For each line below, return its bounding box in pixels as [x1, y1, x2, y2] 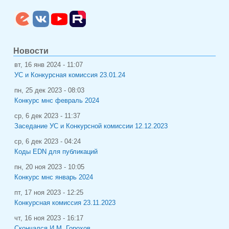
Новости [13, 46, 49, 55]
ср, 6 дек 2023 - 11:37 [14, 112, 80, 120]
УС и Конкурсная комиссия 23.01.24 [14, 71, 125, 79]
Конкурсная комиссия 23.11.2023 [14, 199, 116, 207]
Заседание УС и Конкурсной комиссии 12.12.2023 [14, 122, 168, 130]
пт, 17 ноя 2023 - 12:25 [14, 189, 83, 196]
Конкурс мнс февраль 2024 [14, 97, 99, 104]
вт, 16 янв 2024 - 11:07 [14, 61, 83, 68]
